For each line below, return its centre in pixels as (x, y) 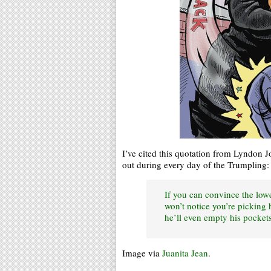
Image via (142, 253)
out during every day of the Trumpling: (196, 165)
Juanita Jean (185, 253)
